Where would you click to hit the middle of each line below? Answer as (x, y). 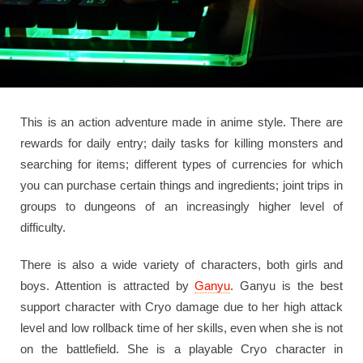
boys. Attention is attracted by (108, 285)
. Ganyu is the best (287, 285)
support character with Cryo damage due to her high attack (181, 306)
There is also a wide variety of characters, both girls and (181, 264)
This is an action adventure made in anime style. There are (181, 122)
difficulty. (43, 227)
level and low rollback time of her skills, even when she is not (181, 327)
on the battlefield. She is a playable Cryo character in (181, 348)
